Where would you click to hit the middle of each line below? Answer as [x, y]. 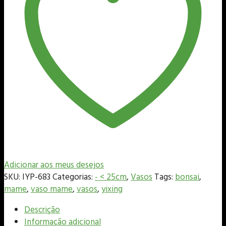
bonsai [187, 178]
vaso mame [52, 190]
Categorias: [74, 178]
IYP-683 [36, 178]
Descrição [42, 210]
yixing [112, 190]
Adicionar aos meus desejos [54, 165]
